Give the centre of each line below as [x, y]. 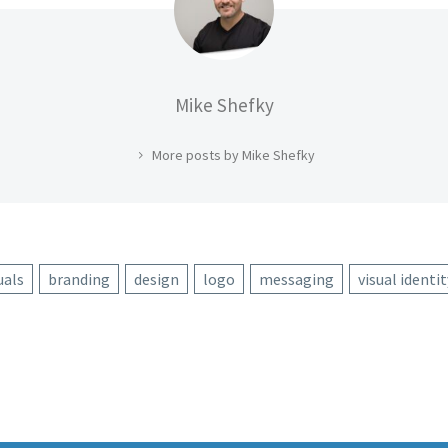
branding [79, 278]
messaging [296, 278]
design [156, 278]
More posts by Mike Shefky [233, 154]
